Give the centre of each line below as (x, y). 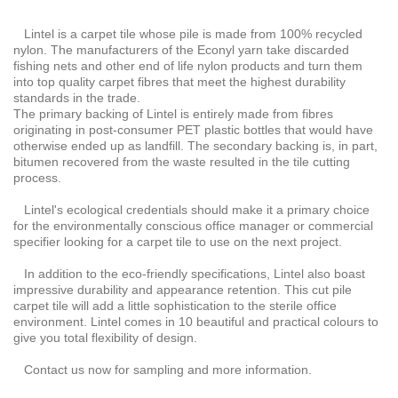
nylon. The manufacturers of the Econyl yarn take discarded (181, 50)
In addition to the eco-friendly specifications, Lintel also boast (189, 274)
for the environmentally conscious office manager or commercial (193, 226)
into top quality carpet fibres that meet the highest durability (179, 82)
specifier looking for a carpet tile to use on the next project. (178, 242)
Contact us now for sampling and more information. (163, 370)
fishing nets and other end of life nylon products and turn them (188, 66)
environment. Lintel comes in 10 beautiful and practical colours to (196, 322)
